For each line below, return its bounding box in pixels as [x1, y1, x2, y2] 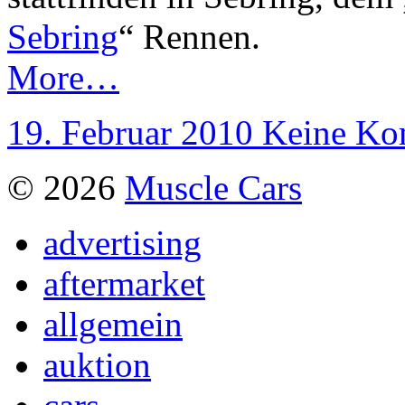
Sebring [7, 17, 118, 57]
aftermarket [43, 264, 205, 304]
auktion [43, 345, 151, 385]
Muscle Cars [125, 168, 302, 208]
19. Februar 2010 [7, 113, 262, 153]
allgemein [43, 305, 183, 344]
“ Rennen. [118, 17, 260, 57]
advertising [43, 223, 202, 263]
